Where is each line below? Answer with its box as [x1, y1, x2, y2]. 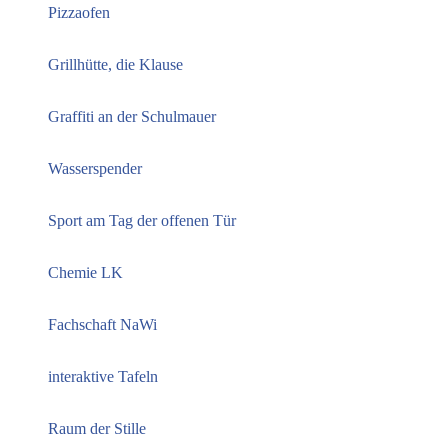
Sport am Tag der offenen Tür [48, 212, 236, 230]
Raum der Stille [48, 420, 146, 438]
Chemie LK [48, 264, 123, 282]
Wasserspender [48, 160, 142, 178]
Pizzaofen [48, 4, 110, 22]
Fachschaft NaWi [48, 316, 157, 334]
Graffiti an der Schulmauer [48, 108, 216, 126]
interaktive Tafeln [48, 368, 158, 386]
